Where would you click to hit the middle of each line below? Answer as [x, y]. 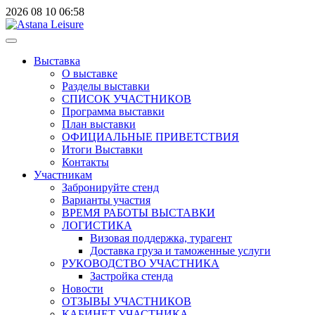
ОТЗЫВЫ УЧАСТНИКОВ [127, 301]
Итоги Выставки [102, 149]
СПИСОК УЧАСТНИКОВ [127, 99]
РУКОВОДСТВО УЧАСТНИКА [141, 263]
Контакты [85, 162]
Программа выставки [113, 111]
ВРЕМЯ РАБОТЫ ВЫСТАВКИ [139, 213]
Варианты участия [106, 200]
